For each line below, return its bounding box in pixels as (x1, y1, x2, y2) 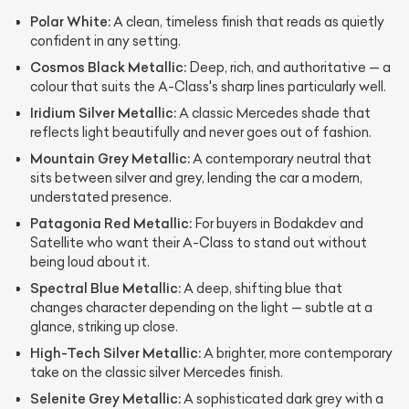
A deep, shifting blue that (181, 279, 342, 297)
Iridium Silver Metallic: (30, 103, 176, 121)
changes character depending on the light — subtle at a (30, 299, 372, 316)
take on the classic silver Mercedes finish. (30, 363, 283, 381)
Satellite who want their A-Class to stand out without (30, 234, 367, 251)
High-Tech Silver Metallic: (30, 343, 201, 362)
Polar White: (30, 12, 110, 30)
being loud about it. (30, 253, 150, 270)
